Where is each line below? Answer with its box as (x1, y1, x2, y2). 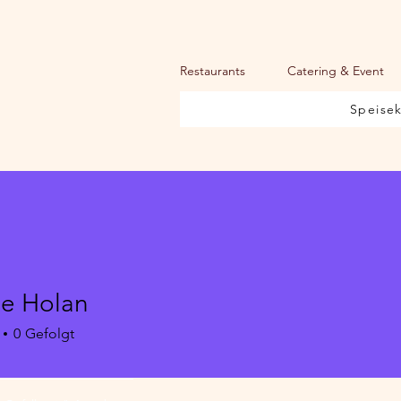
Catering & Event (287, 63, 384, 79)
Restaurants (180, 63, 245, 79)
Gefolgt (25, 325, 74, 342)
